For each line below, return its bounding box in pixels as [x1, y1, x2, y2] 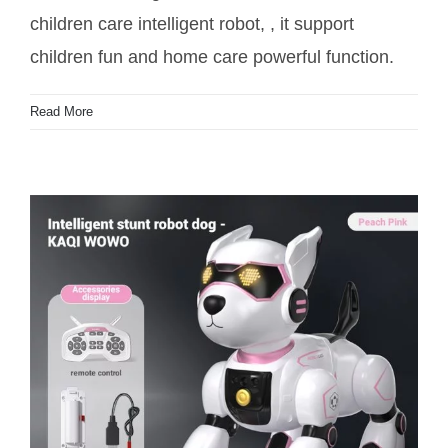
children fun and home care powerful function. [30, 47, 394, 68]
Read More [30, 104, 93, 120]
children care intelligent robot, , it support [30, 14, 354, 35]
